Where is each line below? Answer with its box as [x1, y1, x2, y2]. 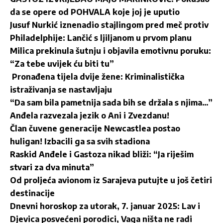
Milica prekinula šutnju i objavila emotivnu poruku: [10, 46, 211, 56]
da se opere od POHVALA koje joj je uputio [10, 7, 180, 17]
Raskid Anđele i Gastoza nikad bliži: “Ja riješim [10, 149, 194, 160]
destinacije [10, 188, 55, 199]
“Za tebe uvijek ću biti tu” [10, 59, 114, 69]
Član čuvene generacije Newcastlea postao [10, 123, 180, 134]
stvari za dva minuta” [10, 162, 94, 173]
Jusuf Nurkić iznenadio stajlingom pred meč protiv [10, 20, 209, 30]
